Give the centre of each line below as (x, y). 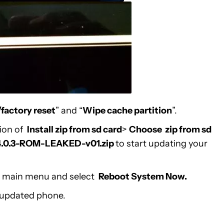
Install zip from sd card (74, 129)
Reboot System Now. (143, 176)
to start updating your (161, 143)
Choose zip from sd (170, 129)
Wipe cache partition (127, 110)
